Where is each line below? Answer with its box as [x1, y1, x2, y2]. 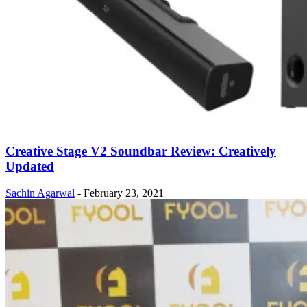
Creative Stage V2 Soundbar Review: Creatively [5, 143, 276, 158]
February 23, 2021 [84, 186, 164, 199]
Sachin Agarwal [5, 186, 75, 199]
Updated [5, 158, 54, 173]
